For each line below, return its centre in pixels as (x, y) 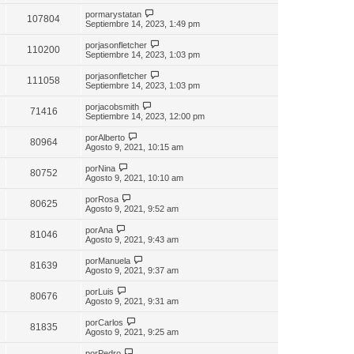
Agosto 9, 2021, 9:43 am (132, 239)
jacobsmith (119, 106)
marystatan (120, 14)
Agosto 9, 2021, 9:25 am (132, 331)
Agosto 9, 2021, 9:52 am (132, 208)
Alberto (111, 137)
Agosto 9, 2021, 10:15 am (134, 147)
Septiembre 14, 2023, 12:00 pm (145, 116)
